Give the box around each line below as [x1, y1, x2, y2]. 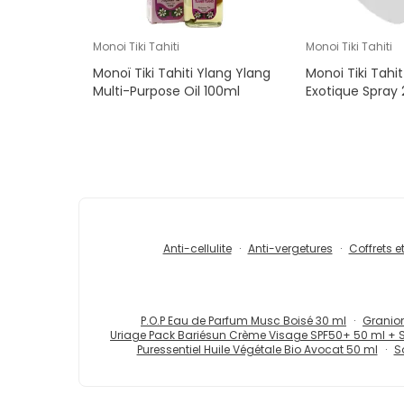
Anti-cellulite [162, 241, 232, 257]
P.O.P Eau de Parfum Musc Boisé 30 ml [141, 313, 346, 329]
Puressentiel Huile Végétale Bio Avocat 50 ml [136, 342, 378, 358]
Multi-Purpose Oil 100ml [93, 82, 240, 101]
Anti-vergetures [247, 241, 333, 257]
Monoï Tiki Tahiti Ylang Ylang [93, 64, 271, 83]
